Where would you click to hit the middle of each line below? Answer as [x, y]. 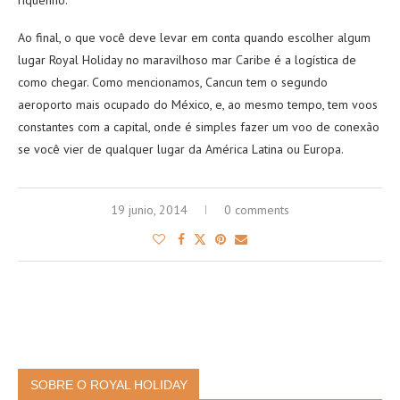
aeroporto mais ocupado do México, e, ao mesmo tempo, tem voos [198, 104]
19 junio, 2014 [149, 210]
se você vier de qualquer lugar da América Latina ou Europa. [181, 149]
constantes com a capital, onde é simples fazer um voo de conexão [199, 127]
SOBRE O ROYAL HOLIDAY [109, 385]
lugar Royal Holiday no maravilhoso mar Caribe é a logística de [187, 60]
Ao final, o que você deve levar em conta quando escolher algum [194, 37]
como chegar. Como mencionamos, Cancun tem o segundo [173, 82]
